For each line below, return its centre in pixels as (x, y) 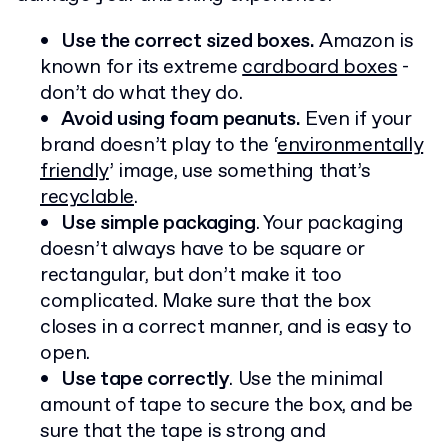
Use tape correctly (145, 380)
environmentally (350, 146)
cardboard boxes (320, 68)
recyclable (87, 198)
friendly (74, 172)
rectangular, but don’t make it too (191, 276)
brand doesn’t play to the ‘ (159, 146)
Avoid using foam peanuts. (180, 120)
